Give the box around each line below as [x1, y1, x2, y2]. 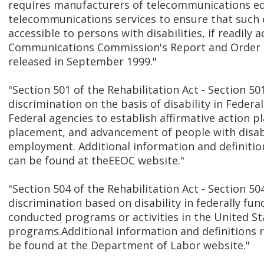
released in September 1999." [8, 54, 157, 69]
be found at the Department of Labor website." [8, 238, 250, 253]
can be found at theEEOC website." [8, 153, 184, 168]
